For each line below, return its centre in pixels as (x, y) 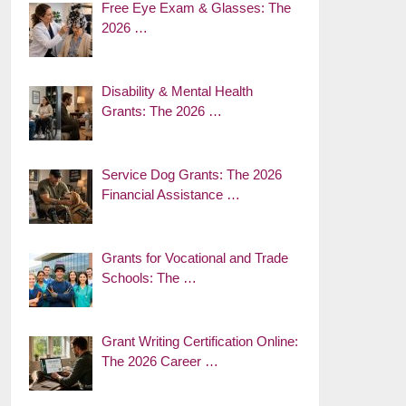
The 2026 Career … (160, 361)
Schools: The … (150, 278)
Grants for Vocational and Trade (195, 258)
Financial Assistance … (171, 194)
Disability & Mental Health (178, 91)
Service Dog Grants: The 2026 (192, 174)
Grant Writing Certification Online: (200, 341)
